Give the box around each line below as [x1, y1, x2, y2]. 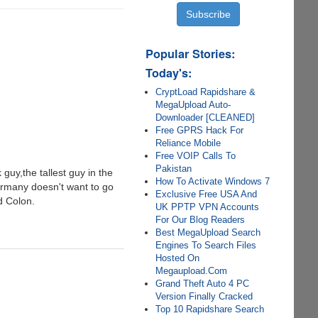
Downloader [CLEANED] [155, 112, 256, 123]
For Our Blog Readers [155, 214, 246, 225]
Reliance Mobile [155, 138, 221, 148]
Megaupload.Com [155, 265, 228, 276]
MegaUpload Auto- [155, 99, 231, 110]
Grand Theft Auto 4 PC [155, 278, 250, 289]
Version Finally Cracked [155, 291, 253, 302]
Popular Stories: [146, 45, 236, 62]
